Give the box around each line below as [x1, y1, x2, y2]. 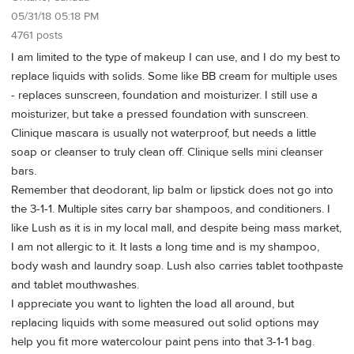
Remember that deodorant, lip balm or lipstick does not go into [11, 183, 333, 198]
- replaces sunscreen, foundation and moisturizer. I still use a [11, 88, 318, 104]
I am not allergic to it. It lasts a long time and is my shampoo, [11, 239, 319, 255]
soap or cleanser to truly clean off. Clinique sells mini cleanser [11, 145, 323, 160]
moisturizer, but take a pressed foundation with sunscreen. [11, 107, 308, 122]
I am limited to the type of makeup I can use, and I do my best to [11, 50, 341, 66]
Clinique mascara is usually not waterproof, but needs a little [11, 126, 316, 141]
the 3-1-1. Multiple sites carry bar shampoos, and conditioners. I [11, 201, 330, 217]
